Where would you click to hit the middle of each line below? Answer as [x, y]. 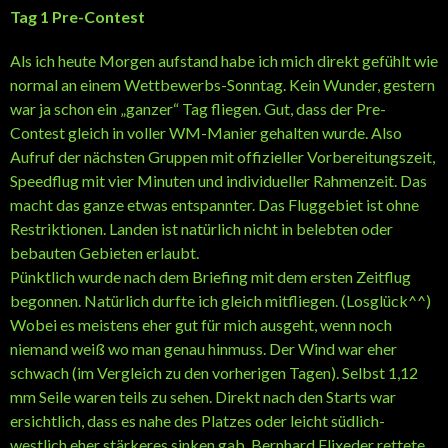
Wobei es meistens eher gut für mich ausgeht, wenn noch [201, 324]
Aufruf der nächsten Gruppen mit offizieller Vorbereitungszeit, [222, 156]
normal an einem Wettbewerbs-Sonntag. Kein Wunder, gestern [222, 84]
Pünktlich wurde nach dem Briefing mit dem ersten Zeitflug [210, 276]
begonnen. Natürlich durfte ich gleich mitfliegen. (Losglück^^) [220, 300]
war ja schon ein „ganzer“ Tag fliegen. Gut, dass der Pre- [198, 108]
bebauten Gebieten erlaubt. [104, 252]
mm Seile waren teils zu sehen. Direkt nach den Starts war [203, 396]
